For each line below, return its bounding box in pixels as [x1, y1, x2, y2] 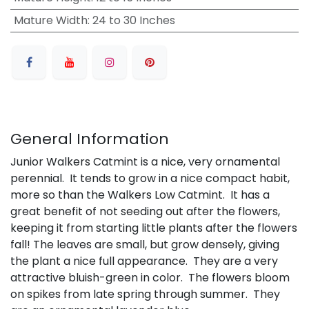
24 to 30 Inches [92, 12, 175, 28]
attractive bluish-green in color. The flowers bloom [10, 269, 290, 286]
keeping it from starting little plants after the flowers [10, 219, 297, 236]
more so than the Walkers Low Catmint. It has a [10, 186, 270, 203]
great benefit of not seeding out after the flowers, [10, 203, 280, 219]
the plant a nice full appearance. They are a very [10, 252, 278, 269]
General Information [10, 128, 169, 150]
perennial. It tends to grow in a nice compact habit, [10, 170, 290, 186]
